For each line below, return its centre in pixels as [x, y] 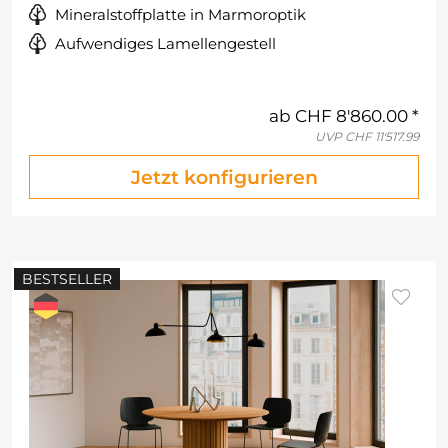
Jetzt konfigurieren [224, 177]
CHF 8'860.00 [351, 116]
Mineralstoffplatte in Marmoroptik [180, 14]
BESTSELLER [67, 279]
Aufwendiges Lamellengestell [165, 43]
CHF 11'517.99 [382, 136]
